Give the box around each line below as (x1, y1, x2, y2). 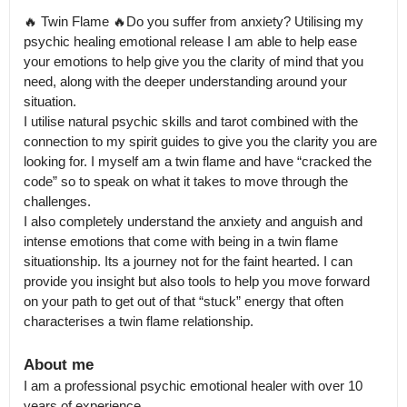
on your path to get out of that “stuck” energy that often (24, 293, 343, 309)
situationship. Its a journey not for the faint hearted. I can (24, 253, 352, 269)
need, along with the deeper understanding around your (24, 74, 347, 89)
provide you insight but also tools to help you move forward (24, 273, 370, 289)
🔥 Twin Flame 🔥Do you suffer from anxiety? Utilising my (24, 14, 363, 29)
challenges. (24, 194, 91, 209)
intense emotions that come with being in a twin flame (24, 233, 338, 249)
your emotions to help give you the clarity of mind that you (24, 54, 363, 69)
